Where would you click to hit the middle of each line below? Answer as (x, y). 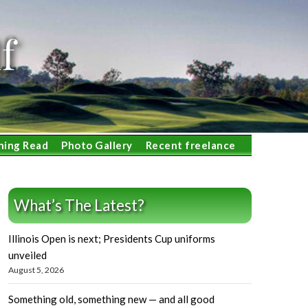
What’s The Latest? (79, 205)
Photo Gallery (97, 145)
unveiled (27, 255)
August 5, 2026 (36, 270)
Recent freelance (190, 145)
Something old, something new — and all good (111, 299)
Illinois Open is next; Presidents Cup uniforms (111, 239)
